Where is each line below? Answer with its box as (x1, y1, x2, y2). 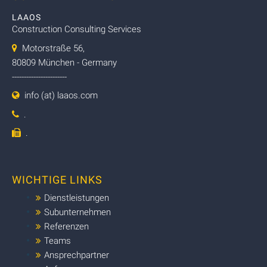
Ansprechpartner (44, 249, 109, 260)
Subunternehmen (44, 206, 111, 218)
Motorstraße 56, (17, 42, 85, 54)
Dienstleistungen (44, 192, 109, 203)
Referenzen (44, 221, 89, 232)
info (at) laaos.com (24, 90, 98, 101)
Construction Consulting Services (12, 24, 141, 35)
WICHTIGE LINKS (12, 173, 103, 186)
